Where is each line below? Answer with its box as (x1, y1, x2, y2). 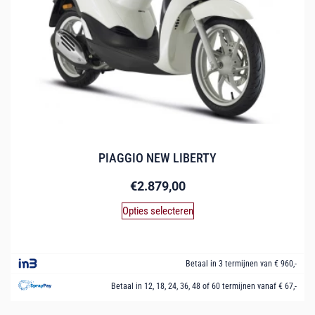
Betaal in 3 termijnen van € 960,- (186, 258, 297, 269)
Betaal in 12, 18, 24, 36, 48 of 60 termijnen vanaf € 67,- (111, 281, 297, 291)
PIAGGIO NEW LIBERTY (98, 150, 217, 165)
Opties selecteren (122, 204, 193, 217)
